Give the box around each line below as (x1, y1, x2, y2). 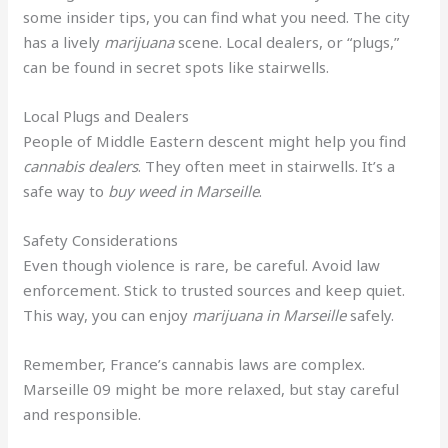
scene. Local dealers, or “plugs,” (174, 31, 400, 52)
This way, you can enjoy (23, 304, 193, 325)
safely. (346, 304, 395, 325)
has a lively (23, 31, 105, 52)
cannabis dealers (23, 155, 139, 176)
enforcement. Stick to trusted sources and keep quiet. (23, 279, 406, 300)
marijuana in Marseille (192, 304, 347, 325)
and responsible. (23, 403, 142, 424)
